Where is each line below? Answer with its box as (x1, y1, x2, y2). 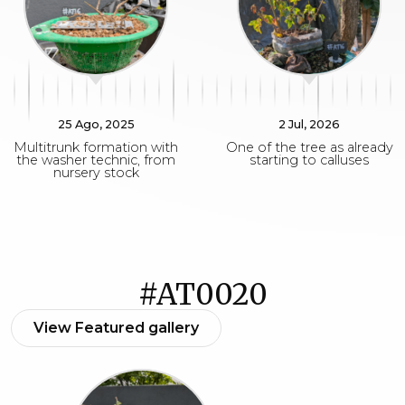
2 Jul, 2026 (278, 118, 340, 131)
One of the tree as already (225, 139, 393, 155)
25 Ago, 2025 (57, 118, 135, 131)
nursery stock (52, 165, 139, 181)
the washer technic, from (16, 152, 175, 168)
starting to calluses (250, 152, 369, 168)
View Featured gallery (33, 319, 199, 336)
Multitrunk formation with (14, 139, 178, 155)
